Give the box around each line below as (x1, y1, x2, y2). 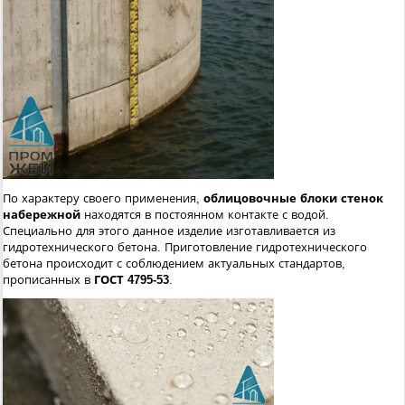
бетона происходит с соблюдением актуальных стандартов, (3, 256, 345, 270)
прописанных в (3, 272, 94, 287)
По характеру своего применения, (3, 191, 203, 205)
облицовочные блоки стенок (203, 191, 383, 205)
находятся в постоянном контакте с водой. (80, 207, 329, 221)
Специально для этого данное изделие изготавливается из (3, 223, 335, 238)
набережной (3, 207, 80, 221)
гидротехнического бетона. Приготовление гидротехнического (3, 240, 367, 254)
